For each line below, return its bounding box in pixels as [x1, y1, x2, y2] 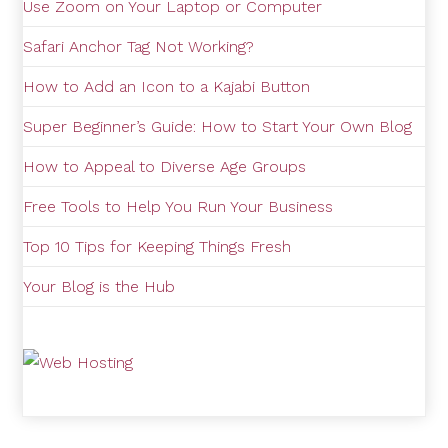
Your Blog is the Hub [23, 277, 176, 296]
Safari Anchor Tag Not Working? [23, 37, 255, 56]
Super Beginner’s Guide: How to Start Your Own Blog [23, 117, 413, 136]
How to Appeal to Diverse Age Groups [23, 157, 307, 176]
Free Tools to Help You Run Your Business [23, 197, 334, 216]
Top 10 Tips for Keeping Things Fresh [23, 237, 292, 256]
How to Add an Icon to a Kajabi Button [23, 77, 311, 96]
